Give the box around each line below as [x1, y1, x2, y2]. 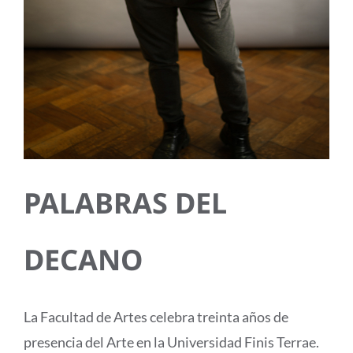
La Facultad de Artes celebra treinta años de [23, 308, 288, 326]
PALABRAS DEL [23, 184, 227, 223]
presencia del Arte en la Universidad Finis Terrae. [23, 333, 319, 351]
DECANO [23, 240, 143, 280]
